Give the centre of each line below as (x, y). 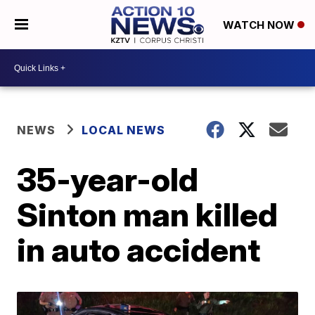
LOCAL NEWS (124, 130)
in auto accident (139, 250)
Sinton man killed (148, 214)
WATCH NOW (260, 25)
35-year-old (108, 179)
